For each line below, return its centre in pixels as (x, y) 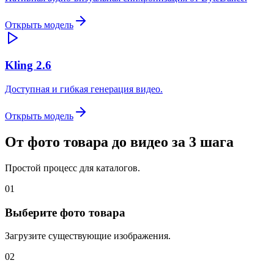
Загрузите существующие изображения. (88, 236)
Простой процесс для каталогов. (72, 168)
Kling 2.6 (28, 65)
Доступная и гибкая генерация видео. (84, 89)
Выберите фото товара (65, 212)
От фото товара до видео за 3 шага (119, 142)
